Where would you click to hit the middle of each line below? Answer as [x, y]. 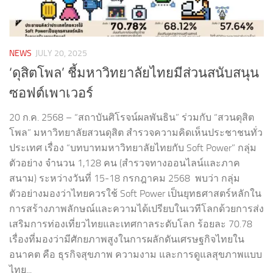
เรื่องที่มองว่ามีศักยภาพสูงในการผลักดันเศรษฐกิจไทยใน [127, 239]
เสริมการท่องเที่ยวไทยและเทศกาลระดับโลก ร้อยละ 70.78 [131, 224]
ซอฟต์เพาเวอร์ [51, 93]
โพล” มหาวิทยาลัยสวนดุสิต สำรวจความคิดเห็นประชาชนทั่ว [136, 132]
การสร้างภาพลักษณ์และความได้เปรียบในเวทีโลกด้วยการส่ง [136, 208]
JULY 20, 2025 [61, 53]
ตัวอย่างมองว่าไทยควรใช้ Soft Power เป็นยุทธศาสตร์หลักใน [135, 193]
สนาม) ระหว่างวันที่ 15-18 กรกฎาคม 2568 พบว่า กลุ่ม [125, 178]
